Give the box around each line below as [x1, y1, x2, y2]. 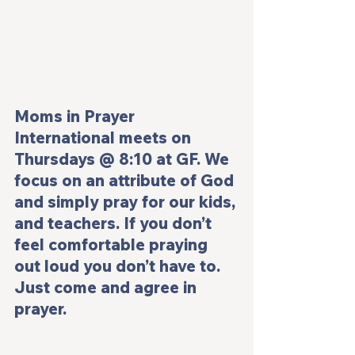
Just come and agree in [14, 277, 200, 298]
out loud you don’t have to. [14, 256, 224, 277]
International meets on [14, 128, 195, 148]
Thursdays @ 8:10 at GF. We [14, 149, 233, 170]
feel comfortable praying [14, 235, 212, 255]
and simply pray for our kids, [14, 192, 239, 212]
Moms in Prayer [14, 106, 139, 127]
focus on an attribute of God [14, 170, 238, 191]
